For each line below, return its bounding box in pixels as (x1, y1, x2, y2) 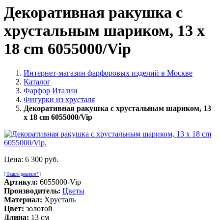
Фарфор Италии (24, 86, 78, 95)
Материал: (4, 195, 42, 204)
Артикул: (4, 177, 38, 186)
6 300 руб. (25, 155, 58, 164)
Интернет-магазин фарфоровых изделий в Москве (24, 68, 192, 77)
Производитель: (4, 186, 60, 195)
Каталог (24, 77, 51, 86)
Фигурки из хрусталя (24, 95, 95, 104)
